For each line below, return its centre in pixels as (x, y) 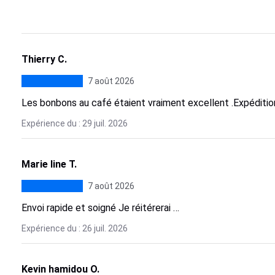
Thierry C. (44, 59)
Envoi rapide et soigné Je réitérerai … (100, 208)
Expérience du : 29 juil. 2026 (74, 123)
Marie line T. (49, 164)
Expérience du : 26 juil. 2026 (74, 228)
